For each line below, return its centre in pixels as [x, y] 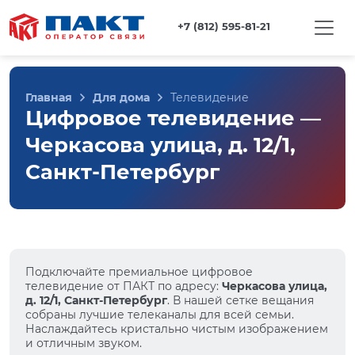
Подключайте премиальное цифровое [139, 272]
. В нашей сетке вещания [240, 300]
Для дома [121, 97]
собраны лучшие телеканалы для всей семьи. [160, 315]
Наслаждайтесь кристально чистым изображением [177, 329]
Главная [49, 97]
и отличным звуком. [84, 343]
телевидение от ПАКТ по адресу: [124, 286]
